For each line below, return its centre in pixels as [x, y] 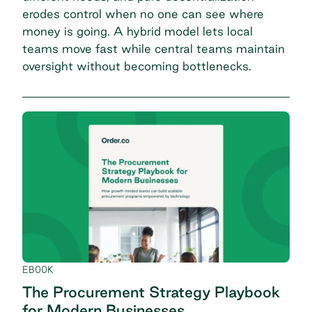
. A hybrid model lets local [180, 31]
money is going [65, 31]
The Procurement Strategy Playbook [151, 292]
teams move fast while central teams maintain [154, 48]
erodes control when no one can [114, 13]
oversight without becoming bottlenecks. [137, 65]
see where [235, 13]
